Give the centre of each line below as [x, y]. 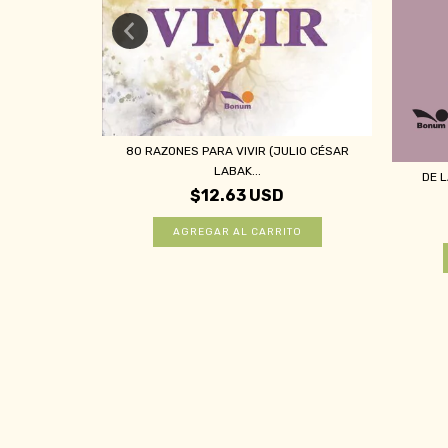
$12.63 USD [237, 196]
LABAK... [237, 171]
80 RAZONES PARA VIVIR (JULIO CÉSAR [237, 151]
